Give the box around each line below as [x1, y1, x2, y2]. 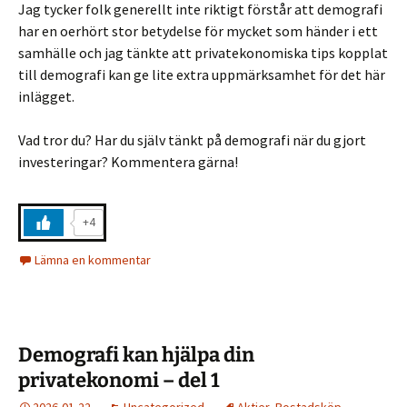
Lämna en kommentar [35, 251, 151, 268]
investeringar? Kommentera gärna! [18, 152, 238, 171]
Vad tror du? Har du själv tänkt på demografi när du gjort [18, 130, 366, 149]
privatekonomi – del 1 [18, 367, 220, 392]
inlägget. [18, 86, 74, 105]
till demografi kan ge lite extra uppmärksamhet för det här [18, 65, 385, 84]
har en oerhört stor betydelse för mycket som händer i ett [18, 21, 378, 40]
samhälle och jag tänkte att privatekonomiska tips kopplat [18, 43, 388, 62]
